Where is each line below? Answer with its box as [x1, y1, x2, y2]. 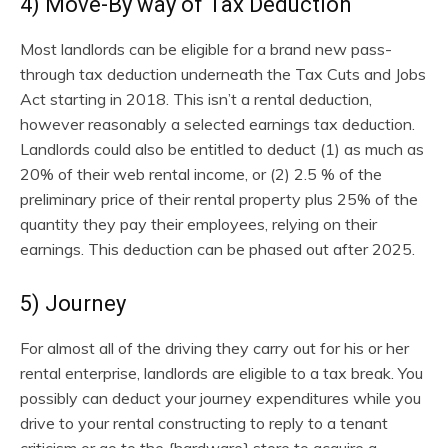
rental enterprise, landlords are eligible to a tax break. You [20, 362, 423, 383]
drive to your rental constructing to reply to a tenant [20, 412, 388, 433]
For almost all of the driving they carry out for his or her [20, 337, 409, 358]
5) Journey [20, 290, 126, 316]
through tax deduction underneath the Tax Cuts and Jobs [20, 63, 426, 84]
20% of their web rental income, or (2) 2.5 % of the [20, 163, 382, 184]
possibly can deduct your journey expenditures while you [20, 387, 421, 408]
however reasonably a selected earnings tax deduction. [20, 113, 415, 134]
